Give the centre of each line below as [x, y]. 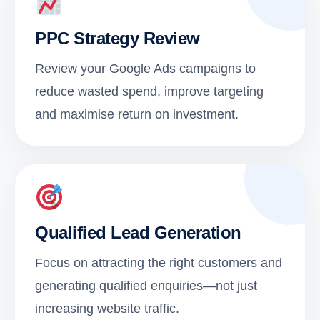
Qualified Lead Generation [138, 233]
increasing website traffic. [107, 309]
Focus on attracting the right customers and [159, 263]
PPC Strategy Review [117, 39]
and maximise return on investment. [137, 115]
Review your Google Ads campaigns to [145, 69]
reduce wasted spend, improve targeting [149, 92]
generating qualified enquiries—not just [146, 286]
